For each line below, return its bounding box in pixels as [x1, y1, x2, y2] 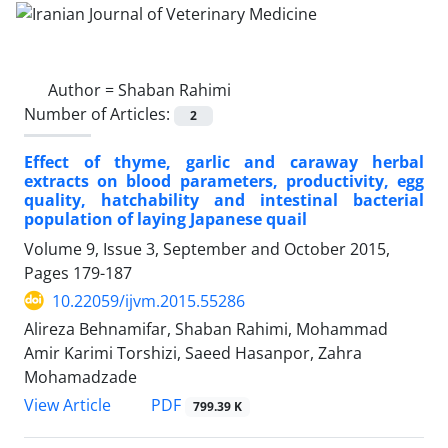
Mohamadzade [24, 365, 137, 388]
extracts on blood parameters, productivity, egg [24, 169, 424, 192]
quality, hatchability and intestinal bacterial [24, 188, 424, 211]
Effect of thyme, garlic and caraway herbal [24, 150, 424, 173]
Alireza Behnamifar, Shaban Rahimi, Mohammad [24, 317, 388, 340]
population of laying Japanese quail [24, 207, 307, 230]
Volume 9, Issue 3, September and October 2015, [24, 237, 390, 260]
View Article [24, 394, 111, 416]
